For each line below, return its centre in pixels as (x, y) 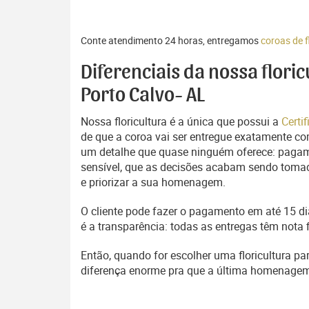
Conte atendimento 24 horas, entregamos (171, 40)
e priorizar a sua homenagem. (153, 182)
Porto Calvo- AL (143, 95)
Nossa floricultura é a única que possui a (181, 121)
